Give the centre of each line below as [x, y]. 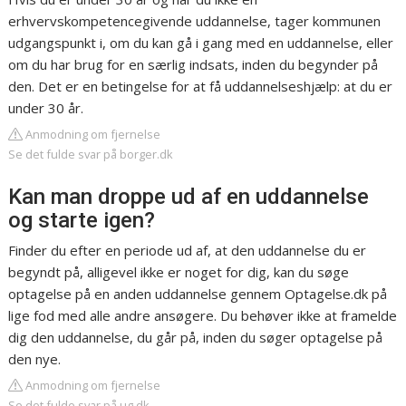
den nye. [35, 359]
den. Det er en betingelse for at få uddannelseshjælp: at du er [201, 87]
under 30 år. [46, 108]
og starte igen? [82, 221]
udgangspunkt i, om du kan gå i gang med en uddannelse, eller [201, 43]
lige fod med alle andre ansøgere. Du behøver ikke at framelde [203, 316]
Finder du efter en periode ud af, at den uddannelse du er [188, 251]
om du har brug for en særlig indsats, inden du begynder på [193, 65]
